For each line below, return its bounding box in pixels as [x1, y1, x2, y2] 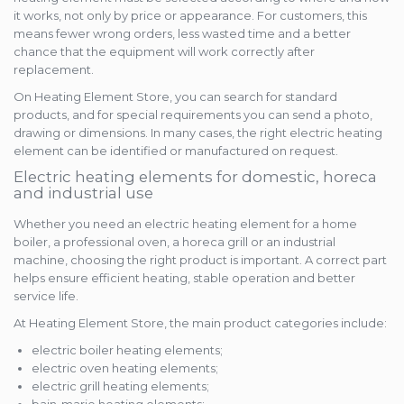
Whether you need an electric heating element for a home [14, 216, 357, 232]
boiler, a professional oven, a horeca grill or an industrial [14, 234, 335, 250]
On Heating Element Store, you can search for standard [14, 89, 337, 105]
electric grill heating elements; [32, 379, 209, 394]
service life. [14, 289, 78, 304]
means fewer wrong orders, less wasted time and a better [14, 26, 351, 41]
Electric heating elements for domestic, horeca [14, 168, 377, 187]
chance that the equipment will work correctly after [14, 44, 315, 60]
